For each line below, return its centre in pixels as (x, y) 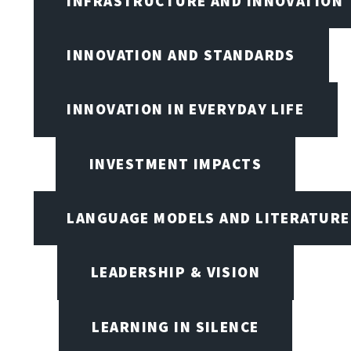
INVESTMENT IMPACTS (175, 163)
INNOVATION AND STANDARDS (181, 55)
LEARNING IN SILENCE (175, 326)
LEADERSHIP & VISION (175, 272)
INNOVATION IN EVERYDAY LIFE (186, 109)
